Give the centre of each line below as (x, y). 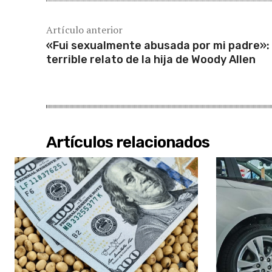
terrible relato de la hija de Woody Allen (151, 59)
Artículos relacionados (128, 142)
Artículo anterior (84, 29)
